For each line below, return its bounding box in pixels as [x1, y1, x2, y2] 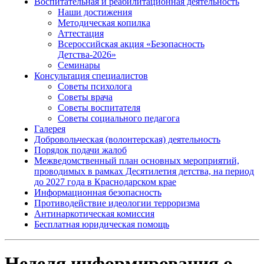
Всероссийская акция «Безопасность [58, 38, 204, 49]
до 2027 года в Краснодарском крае [34, 176, 176, 187]
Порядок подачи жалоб [34, 144, 127, 155]
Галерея [34, 123, 65, 134]
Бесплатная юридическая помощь [34, 219, 169, 229]
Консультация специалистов [34, 70, 148, 81]
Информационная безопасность [34, 187, 161, 197]
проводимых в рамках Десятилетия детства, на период [34, 166, 254, 176]
